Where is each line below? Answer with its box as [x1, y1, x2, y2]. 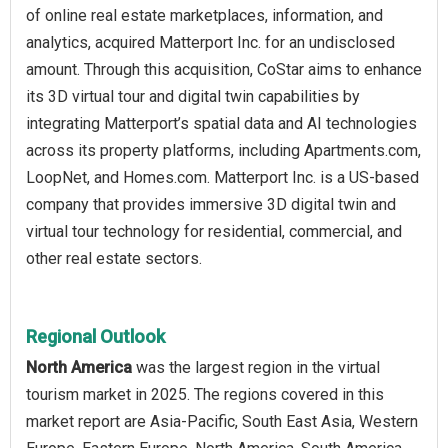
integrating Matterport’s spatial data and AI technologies [26, 113, 417, 133]
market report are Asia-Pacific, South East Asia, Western [26, 411, 418, 431]
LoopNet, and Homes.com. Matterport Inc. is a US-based [26, 167, 419, 187]
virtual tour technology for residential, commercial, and [26, 221, 402, 241]
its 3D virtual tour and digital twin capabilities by [26, 86, 360, 106]
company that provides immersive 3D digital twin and [26, 194, 396, 214]
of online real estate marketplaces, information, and [26, 5, 383, 25]
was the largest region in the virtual [132, 357, 380, 377]
